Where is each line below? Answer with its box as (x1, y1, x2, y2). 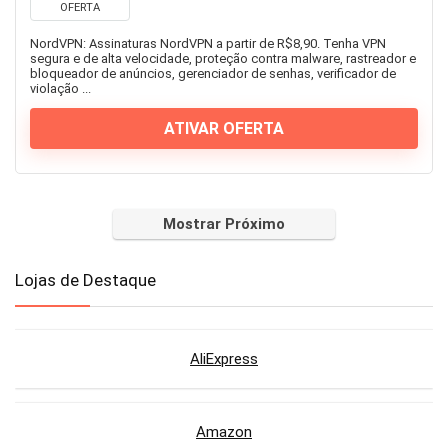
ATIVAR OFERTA (164, 119, 284, 139)
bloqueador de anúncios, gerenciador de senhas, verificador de (30, 66, 396, 82)
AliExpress (190, 350, 258, 369)
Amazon (196, 423, 252, 442)
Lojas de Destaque (15, 270, 156, 291)
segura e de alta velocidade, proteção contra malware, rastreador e (30, 51, 416, 67)
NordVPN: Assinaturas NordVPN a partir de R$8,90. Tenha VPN (30, 36, 386, 52)
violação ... (30, 81, 91, 97)
